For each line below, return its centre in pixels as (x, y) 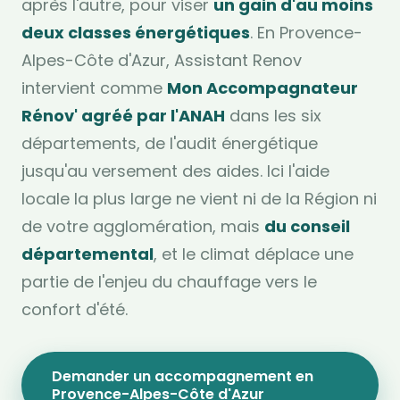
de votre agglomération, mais (143, 226)
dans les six (273, 116)
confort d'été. (75, 309)
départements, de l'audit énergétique (170, 143)
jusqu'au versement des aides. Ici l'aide (175, 171)
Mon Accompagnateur (262, 88)
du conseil (307, 226)
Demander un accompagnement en (182, 376)
